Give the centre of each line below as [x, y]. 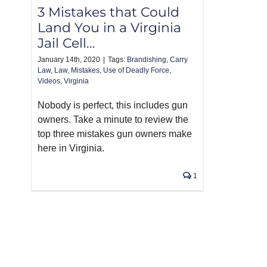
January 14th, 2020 [69, 60]
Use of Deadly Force [136, 71]
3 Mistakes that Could [108, 13]
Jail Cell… [66, 44]
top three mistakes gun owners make [115, 134]
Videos [49, 81]
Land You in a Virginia [109, 28]
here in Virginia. [71, 148]
